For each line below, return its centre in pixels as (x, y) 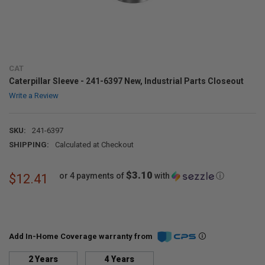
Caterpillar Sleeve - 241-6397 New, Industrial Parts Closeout (126, 81)
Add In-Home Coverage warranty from (81, 236)
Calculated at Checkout (94, 145)
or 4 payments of (93, 176)
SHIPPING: (29, 145)
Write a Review (33, 96)
